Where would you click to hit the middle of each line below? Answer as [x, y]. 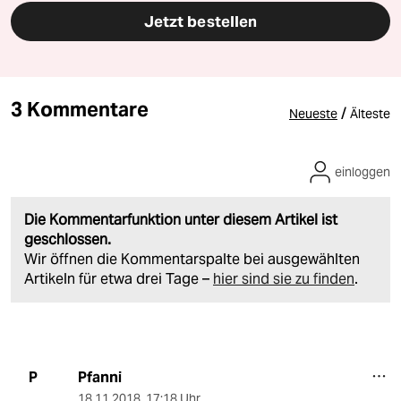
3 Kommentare [80, 109]
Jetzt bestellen [200, 21]
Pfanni [99, 377]
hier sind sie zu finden [284, 278]
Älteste [370, 113]
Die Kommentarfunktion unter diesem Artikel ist [181, 219]
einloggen [363, 171]
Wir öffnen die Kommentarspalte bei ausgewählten [192, 259]
